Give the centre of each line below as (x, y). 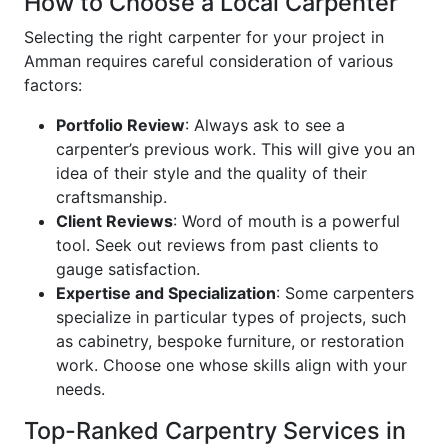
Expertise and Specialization (166, 293)
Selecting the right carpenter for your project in (204, 37)
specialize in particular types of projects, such (231, 317)
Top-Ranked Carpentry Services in (215, 431)
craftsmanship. (111, 197)
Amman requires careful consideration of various (208, 61)
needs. (80, 389)
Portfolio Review (120, 125)
